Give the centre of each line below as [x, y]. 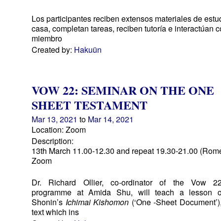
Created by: [53, 50]
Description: [53, 141]
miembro [47, 38]
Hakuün [88, 50]
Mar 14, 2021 [111, 119]
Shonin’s [49, 202]
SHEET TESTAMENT [90, 105]
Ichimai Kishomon [97, 202]
